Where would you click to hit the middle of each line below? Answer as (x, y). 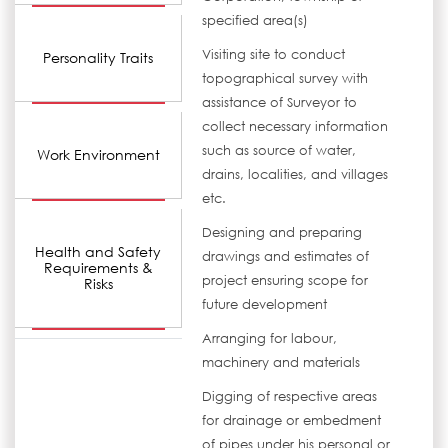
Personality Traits (98, 57)
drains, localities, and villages (295, 174)
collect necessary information (295, 126)
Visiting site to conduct (274, 54)
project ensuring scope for (285, 280)
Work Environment (98, 154)
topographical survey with (285, 78)
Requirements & (98, 267)
